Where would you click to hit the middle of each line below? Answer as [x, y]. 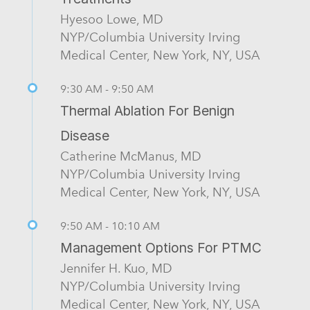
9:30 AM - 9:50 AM [107, 89]
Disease [85, 136]
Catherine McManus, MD [131, 156]
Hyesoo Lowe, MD [112, 19]
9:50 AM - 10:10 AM [110, 226]
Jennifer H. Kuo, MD [116, 268]
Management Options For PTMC [161, 248]
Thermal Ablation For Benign [147, 111]
